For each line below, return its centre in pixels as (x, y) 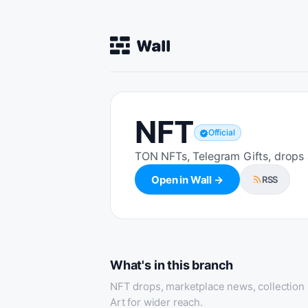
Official (221, 132)
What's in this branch (172, 265)
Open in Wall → (187, 179)
